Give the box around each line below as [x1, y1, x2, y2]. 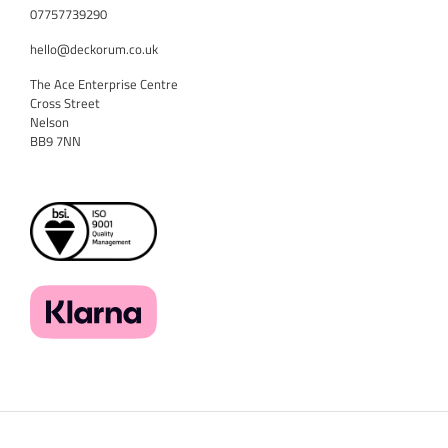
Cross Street [30, 93, 100, 114]
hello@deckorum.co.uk [30, 39, 158, 60]
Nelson [30, 112, 69, 133]
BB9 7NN [30, 131, 81, 152]
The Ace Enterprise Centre [30, 74, 178, 95]
